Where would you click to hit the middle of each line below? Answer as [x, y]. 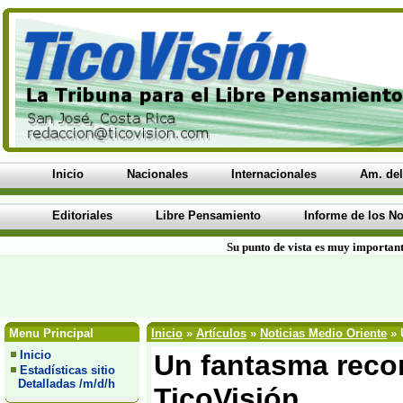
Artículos [221, 333]
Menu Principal [49, 333]
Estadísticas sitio [67, 370]
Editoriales [82, 215]
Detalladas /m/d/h [63, 384]
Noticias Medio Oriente [323, 333]
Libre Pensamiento [208, 215]
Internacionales [274, 174]
